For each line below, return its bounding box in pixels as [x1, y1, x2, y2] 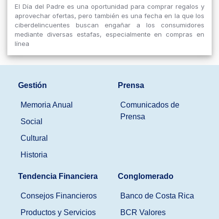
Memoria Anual [21, 101, 73, 109]
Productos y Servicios [21, 208, 96, 217]
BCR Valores [120, 208, 166, 217]
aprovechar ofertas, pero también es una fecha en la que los [15, 12, 204, 20]
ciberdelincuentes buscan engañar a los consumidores [15, 21, 204, 29]
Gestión [18, 81, 47, 89]
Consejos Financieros [21, 192, 97, 200]
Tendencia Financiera [18, 172, 98, 180]
